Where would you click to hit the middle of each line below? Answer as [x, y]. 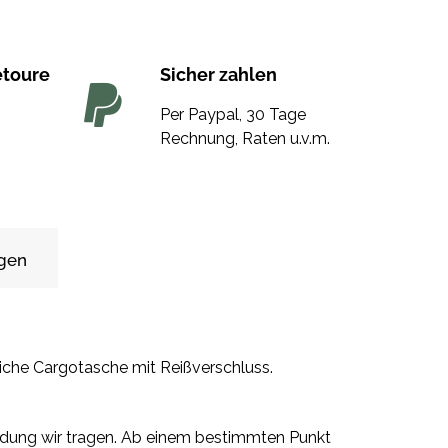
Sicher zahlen [218, 75]
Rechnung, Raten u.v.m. [244, 139]
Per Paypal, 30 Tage [232, 115]
